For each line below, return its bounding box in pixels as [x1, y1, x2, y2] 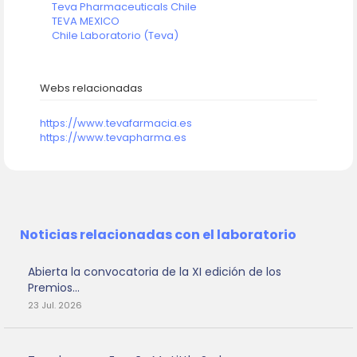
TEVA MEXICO [52, 14, 120, 29]
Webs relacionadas [40, 80, 143, 96]
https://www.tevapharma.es [40, 130, 186, 146]
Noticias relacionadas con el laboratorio [20, 226, 296, 245]
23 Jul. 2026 [28, 299, 82, 312]
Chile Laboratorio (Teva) [52, 28, 178, 44]
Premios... [28, 280, 80, 296]
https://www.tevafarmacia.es [40, 116, 192, 131]
